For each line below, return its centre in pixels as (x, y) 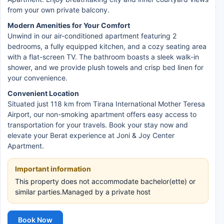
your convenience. (37, 78)
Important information (53, 169)
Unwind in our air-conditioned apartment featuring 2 (92, 36)
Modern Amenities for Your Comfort (69, 25)
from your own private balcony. (58, 10)
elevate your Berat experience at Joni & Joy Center (91, 135)
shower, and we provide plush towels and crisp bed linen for (105, 67)
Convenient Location (43, 93)
